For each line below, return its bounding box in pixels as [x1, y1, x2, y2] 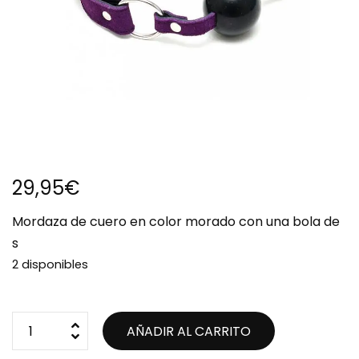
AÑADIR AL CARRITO [126, 322, 251, 341]
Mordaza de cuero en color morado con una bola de [12, 212, 340, 231]
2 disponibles [12, 256, 88, 272]
